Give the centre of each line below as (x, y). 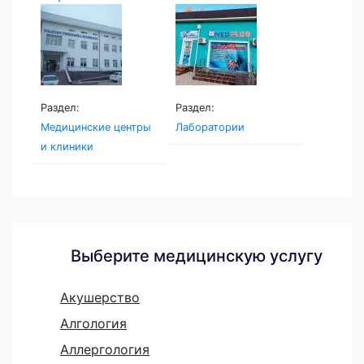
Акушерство (100, 298)
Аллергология (105, 350)
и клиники (67, 147)
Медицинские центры (96, 128)
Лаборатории (210, 128)
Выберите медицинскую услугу (196, 256)
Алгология (93, 324)
